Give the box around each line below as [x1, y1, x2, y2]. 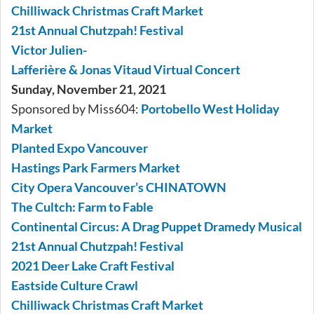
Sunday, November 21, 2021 [11, 81, 166, 97]
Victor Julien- [11, 42, 87, 58]
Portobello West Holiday [141, 101, 280, 117]
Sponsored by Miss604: [11, 101, 141, 117]
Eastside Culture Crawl [11, 278, 138, 294]
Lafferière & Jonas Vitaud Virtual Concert [11, 62, 240, 78]
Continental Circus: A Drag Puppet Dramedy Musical [11, 219, 302, 235]
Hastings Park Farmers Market [11, 160, 180, 176]
